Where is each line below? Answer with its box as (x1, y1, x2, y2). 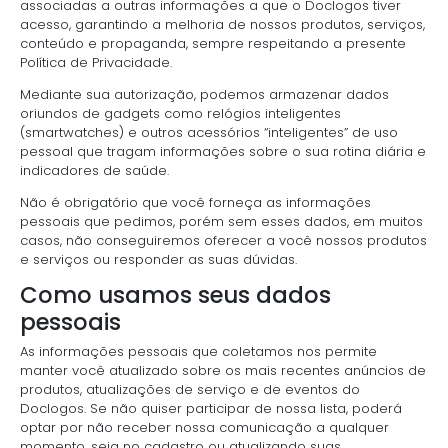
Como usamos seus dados (20, 278, 331, 311)
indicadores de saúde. (20, 160, 169, 180)
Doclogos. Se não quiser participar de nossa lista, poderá (20, 399, 402, 418)
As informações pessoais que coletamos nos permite (20, 342, 377, 361)
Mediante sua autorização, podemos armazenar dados (20, 84, 389, 104)
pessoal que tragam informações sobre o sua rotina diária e (20, 141, 426, 161)
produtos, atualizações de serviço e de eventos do (20, 380, 360, 399)
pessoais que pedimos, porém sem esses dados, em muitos (20, 211, 423, 231)
